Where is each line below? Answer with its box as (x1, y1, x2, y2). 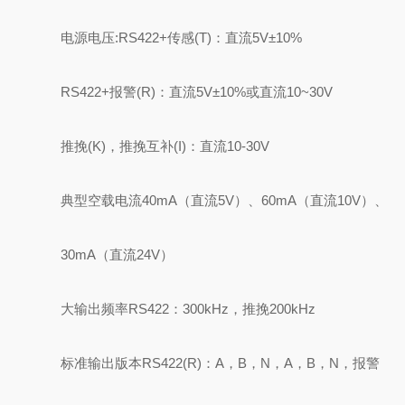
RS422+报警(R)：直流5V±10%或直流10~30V (61, 84, 334, 99)
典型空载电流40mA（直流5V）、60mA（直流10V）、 (61, 193, 389, 208)
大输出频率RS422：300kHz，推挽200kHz (61, 301, 316, 316)
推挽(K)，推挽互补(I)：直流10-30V (61, 138, 270, 154)
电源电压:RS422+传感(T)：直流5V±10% (61, 30, 303, 45)
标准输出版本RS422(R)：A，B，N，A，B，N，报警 (61, 355, 381, 371)
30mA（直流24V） (61, 247, 174, 262)
